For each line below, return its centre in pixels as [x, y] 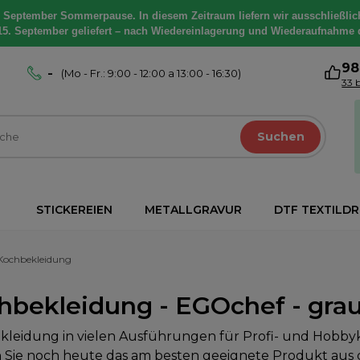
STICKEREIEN [74, 210]
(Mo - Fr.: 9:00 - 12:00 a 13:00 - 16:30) [151, 73]
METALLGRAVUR [193, 210]
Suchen [280, 137]
